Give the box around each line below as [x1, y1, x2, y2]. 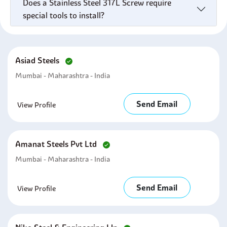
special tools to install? [23, 10, 104, 20]
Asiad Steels [15, 55, 61, 65]
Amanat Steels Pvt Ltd [15, 139, 99, 149]
